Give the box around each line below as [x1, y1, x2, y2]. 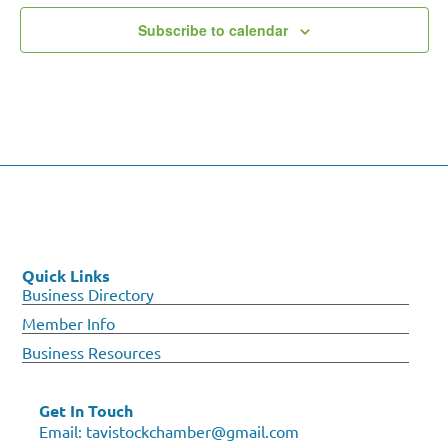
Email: [38, 420, 86, 441]
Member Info [22, 312, 116, 333]
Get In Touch [38, 399, 133, 421]
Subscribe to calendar [138, 19, 288, 40]
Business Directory [22, 283, 155, 304]
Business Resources [22, 341, 162, 362]
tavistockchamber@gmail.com [85, 420, 299, 441]
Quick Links [22, 264, 111, 286]
